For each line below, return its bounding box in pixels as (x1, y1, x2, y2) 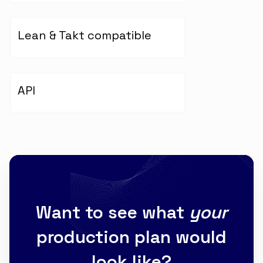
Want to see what (35, 200, 189, 224)
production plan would (36, 225, 227, 248)
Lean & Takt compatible (18, 28, 152, 43)
